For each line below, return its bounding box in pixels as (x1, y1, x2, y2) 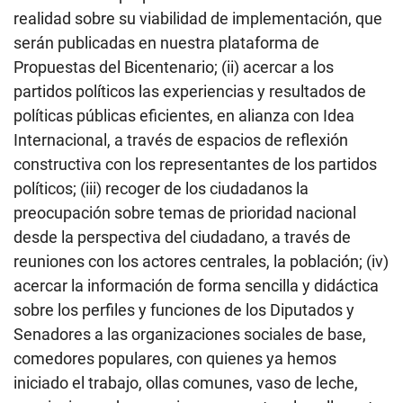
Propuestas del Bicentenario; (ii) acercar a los (13, 58, 334, 77)
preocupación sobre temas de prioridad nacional (13, 203, 356, 223)
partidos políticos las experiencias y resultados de (13, 82, 366, 102)
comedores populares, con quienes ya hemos (13, 349, 336, 369)
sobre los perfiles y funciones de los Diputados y (13, 300, 354, 320)
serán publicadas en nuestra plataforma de (13, 33, 319, 53)
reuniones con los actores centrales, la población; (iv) (13, 252, 389, 272)
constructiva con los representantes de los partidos (13, 155, 377, 175)
